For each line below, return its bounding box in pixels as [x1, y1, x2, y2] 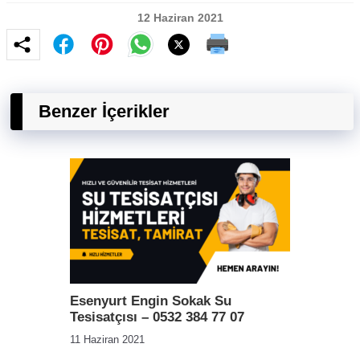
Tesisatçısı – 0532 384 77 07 [70, 309, 244, 325]
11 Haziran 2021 [70, 333, 145, 346]
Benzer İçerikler [39, 101, 170, 121]
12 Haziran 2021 [137, 11, 223, 24]
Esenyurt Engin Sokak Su [70, 293, 231, 309]
